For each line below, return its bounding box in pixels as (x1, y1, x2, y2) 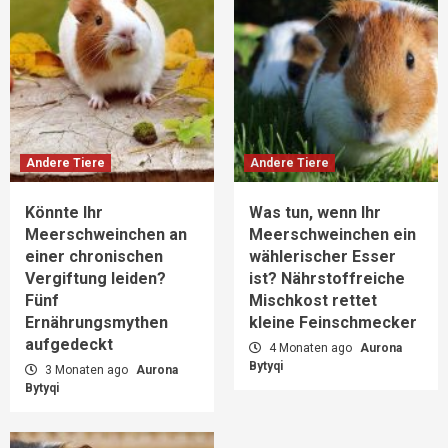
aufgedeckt (25, 335, 113, 354)
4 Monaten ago (266, 341, 355, 355)
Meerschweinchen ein (249, 225, 416, 244)
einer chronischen (25, 247, 163, 266)
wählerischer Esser (249, 247, 396, 266)
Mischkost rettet (249, 291, 377, 310)
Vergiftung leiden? (25, 269, 166, 288)
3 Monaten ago (42, 363, 131, 377)
